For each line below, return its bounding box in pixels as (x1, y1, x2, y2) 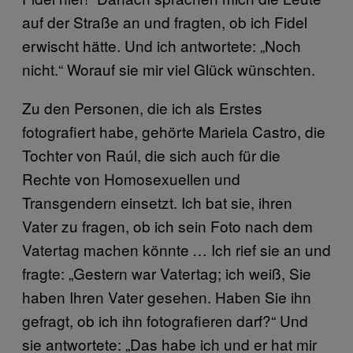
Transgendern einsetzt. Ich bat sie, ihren (22, 191, 292, 213)
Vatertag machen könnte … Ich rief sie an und (22, 239, 331, 260)
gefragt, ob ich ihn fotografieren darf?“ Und (22, 310, 308, 331)
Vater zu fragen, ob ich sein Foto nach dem (22, 215, 313, 236)
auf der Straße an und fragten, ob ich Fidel (22, 11, 307, 32)
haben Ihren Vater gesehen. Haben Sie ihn (22, 286, 311, 307)
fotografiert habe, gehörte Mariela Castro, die (22, 121, 325, 142)
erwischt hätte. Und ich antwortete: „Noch (22, 35, 301, 56)
